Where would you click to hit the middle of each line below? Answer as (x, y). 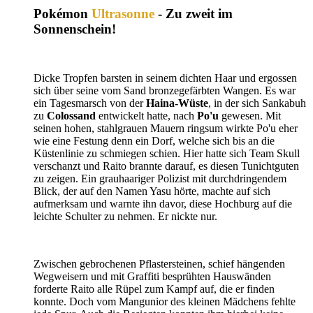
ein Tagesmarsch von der (90, 103)
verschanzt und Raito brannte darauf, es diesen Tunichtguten (166, 166)
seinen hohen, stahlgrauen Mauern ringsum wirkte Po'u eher (166, 128)
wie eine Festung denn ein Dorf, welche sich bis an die (154, 140)
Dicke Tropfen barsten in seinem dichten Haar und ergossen (165, 78)
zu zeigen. (57, 178)
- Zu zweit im (194, 13)
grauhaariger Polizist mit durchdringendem (191, 178)
